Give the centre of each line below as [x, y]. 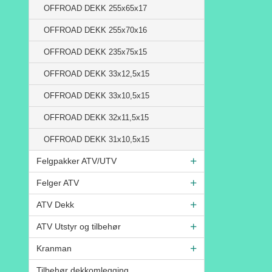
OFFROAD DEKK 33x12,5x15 [97, 73]
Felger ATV [58, 182]
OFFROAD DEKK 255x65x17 [95, 8]
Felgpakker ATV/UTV [76, 161]
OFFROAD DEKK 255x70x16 [95, 30]
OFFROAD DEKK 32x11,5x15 [96, 117]
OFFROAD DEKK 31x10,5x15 [97, 139]
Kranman [54, 248]
